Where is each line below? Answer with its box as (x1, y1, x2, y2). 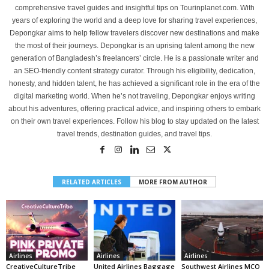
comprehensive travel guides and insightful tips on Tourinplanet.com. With (14, 3, 255, 12)
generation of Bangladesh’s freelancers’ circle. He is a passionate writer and (10, 53, 259, 62)
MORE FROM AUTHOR (139, 177, 207, 186)
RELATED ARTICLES (62, 177, 121, 186)
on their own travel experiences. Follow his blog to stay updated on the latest (10, 116, 259, 125)
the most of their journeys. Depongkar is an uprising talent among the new (14, 41, 255, 50)
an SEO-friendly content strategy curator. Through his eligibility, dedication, (14, 66, 255, 75)
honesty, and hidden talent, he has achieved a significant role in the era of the (9, 79, 260, 88)
